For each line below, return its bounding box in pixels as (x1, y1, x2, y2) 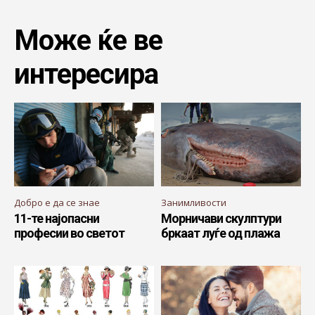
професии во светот (14, 226, 124, 241)
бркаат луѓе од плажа (161, 226, 280, 241)
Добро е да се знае (14, 196, 100, 210)
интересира (14, 57, 158, 91)
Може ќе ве (14, 23, 162, 57)
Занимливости (161, 196, 226, 210)
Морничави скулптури (161, 211, 281, 226)
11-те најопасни (14, 211, 99, 226)
